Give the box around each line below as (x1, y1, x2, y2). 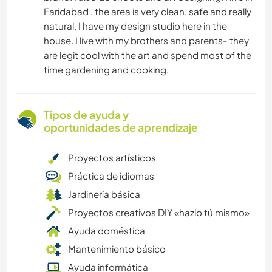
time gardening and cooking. (44, 64, 169, 76)
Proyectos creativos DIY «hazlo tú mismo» (68, 206, 250, 219)
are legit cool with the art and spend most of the (44, 49, 251, 61)
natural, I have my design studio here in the (44, 20, 227, 32)
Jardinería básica (68, 188, 140, 200)
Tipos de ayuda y (44, 108, 129, 122)
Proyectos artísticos (68, 152, 156, 164)
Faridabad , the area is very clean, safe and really (44, 5, 251, 18)
